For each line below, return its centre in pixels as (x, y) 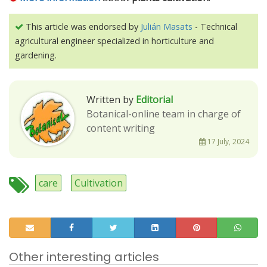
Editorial (154, 99)
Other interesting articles (84, 257)
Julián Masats (167, 26)
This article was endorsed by (82, 26)
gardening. (36, 55)
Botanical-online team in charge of (164, 114)
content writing (121, 128)
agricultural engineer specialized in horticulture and (114, 41)
